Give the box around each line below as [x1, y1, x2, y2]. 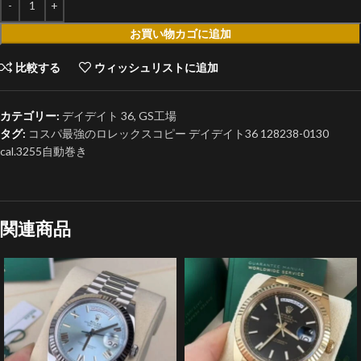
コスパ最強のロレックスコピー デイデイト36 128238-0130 [28, 126, 329, 140]
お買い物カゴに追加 [130, 26, 231, 40]
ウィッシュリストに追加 [94, 60, 219, 74]
